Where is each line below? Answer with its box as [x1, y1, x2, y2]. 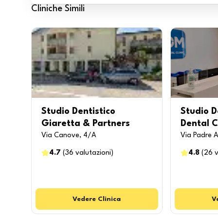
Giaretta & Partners [41, 119, 130, 128]
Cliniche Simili [31, 4, 85, 13]
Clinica [98, 196, 121, 202]
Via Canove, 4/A [41, 132, 96, 139]
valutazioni [75, 149, 111, 157]
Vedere [73, 196, 96, 202]
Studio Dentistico [41, 107, 115, 116]
